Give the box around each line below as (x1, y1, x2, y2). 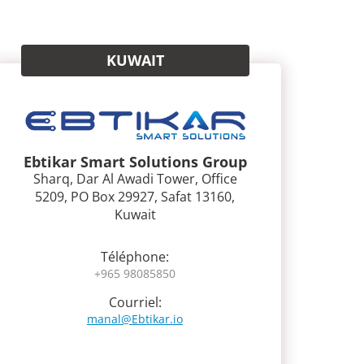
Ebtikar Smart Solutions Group (23, 151, 247, 171)
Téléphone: (101, 247, 169, 266)
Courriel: (108, 292, 162, 311)
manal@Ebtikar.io (87, 310, 183, 327)
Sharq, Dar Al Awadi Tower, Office (32, 169, 237, 188)
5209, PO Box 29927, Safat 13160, (35, 187, 235, 206)
